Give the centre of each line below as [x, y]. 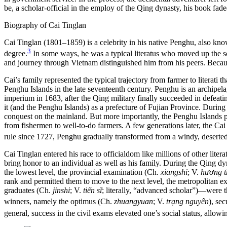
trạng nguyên [187, 202]
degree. [16, 53]
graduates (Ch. [28, 191]
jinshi [61, 191]
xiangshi [174, 172]
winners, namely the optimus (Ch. [59, 202]
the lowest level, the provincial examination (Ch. [82, 172]
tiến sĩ [92, 191]
